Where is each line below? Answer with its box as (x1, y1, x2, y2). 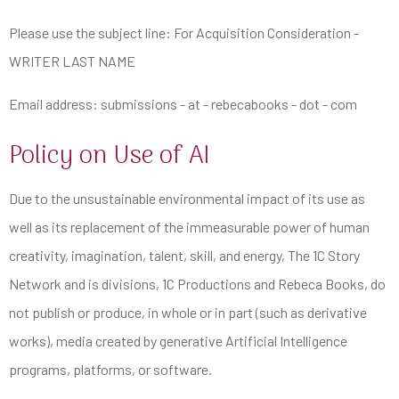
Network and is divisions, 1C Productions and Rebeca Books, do (9, 274, 386, 292)
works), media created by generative (9, 331, 225, 349)
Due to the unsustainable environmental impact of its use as (9, 189, 365, 207)
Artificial (225, 331, 277, 349)
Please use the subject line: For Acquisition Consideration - (9, 23, 359, 41)
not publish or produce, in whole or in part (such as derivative (9, 303, 367, 321)
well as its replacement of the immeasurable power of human (9, 217, 370, 235)
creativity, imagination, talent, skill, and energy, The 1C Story (9, 246, 360, 264)
